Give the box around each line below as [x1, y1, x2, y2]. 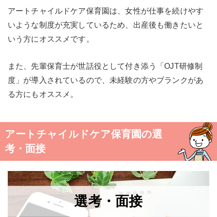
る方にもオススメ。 [8, 89, 78, 98]
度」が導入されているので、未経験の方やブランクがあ [8, 75, 204, 84]
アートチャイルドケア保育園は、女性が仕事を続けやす [8, 6, 204, 15]
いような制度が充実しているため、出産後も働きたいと [8, 20, 204, 30]
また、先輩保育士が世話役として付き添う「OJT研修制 [8, 61, 203, 70]
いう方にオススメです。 [8, 34, 94, 44]
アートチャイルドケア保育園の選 [5, 128, 163, 139]
